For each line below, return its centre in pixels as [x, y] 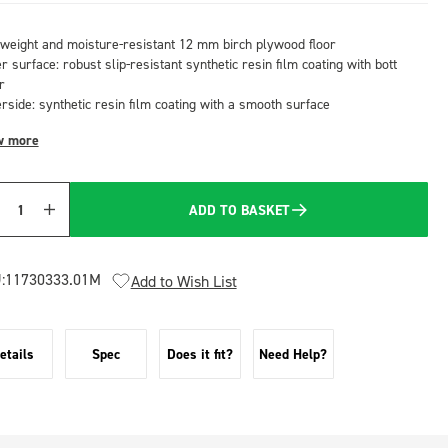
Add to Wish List [183, 281]
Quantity [34, 220]
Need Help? [293, 354]
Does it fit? [199, 354]
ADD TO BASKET [240, 209]
